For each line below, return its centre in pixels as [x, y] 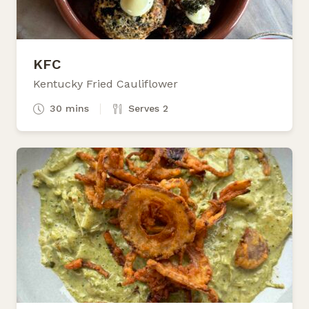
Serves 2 [148, 108]
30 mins [69, 108]
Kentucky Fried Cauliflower [106, 83]
